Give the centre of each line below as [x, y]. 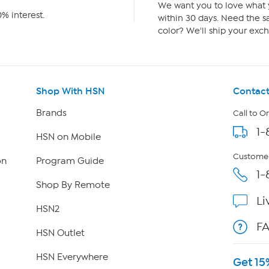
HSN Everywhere [72, 257]
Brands [51, 113]
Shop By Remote [73, 185]
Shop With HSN [70, 91]
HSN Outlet [60, 233]
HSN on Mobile [68, 137]
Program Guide [70, 161]
